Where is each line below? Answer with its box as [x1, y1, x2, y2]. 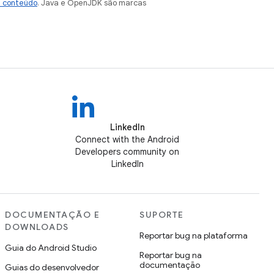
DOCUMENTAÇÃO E [5, 209, 100, 220]
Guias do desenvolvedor [5, 262, 99, 273]
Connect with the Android [75, 134, 179, 145]
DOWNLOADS [5, 221, 69, 232]
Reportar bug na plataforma [139, 230, 248, 241]
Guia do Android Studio [5, 242, 97, 253]
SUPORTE [139, 209, 184, 220]
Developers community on [75, 146, 179, 157]
